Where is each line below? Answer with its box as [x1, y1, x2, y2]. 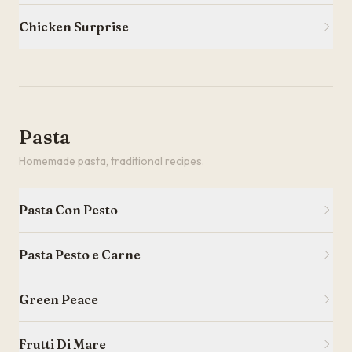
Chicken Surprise [19, 19, 129, 35]
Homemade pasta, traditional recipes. [19, 154, 204, 168]
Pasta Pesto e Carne [19, 247, 141, 262]
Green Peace [19, 291, 98, 307]
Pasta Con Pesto [19, 202, 118, 218]
